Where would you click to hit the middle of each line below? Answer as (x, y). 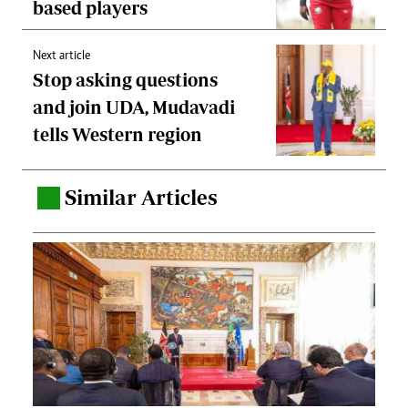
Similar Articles (141, 198)
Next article (61, 57)
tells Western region (117, 135)
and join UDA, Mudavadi (134, 107)
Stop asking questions (125, 80)
